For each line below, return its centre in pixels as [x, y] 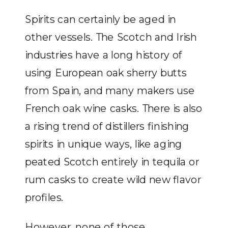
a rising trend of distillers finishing [107, 126]
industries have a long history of [104, 55]
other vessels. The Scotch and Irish [111, 37]
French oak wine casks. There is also [114, 108]
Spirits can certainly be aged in [101, 19]
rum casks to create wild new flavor [113, 180]
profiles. [44, 197]
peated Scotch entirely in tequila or [112, 162]
